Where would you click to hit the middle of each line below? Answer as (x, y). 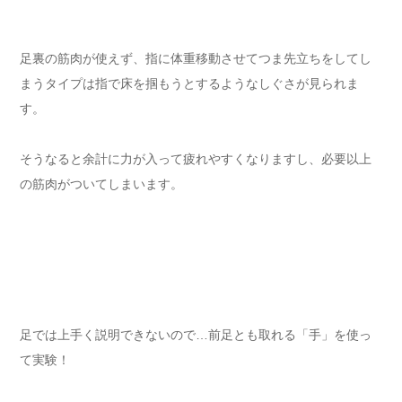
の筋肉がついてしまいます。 (101, 184)
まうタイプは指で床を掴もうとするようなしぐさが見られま (189, 84)
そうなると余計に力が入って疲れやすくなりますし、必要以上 (196, 159)
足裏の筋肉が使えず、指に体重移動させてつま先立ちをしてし (196, 59)
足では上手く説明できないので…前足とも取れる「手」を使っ (196, 335)
